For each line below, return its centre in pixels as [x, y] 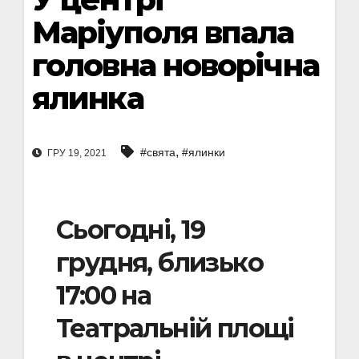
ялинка [88, 98]
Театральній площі [175, 329]
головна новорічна [175, 65]
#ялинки [204, 153]
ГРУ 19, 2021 [76, 153]
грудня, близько [159, 263]
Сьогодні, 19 [131, 230]
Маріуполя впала [163, 32]
